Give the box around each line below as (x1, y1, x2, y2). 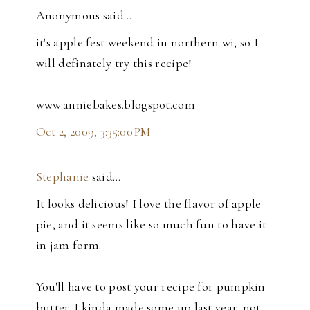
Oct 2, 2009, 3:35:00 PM (35, 123, 151, 139)
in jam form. (35, 237, 102, 253)
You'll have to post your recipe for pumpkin (35, 278, 266, 294)
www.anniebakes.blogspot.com (35, 96, 195, 112)
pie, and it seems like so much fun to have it (35, 216, 267, 232)
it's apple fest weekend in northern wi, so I (35, 34, 259, 50)
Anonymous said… (35, 7, 132, 23)
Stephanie (35, 168, 89, 184)
